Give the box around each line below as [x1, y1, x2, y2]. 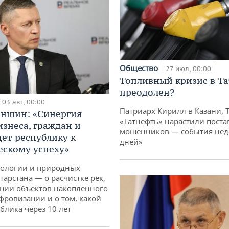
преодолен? [120, 86, 174, 98]
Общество [120, 62, 160, 73]
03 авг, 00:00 [2, 98, 45, 107]
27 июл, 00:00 [166, 64, 211, 73]
